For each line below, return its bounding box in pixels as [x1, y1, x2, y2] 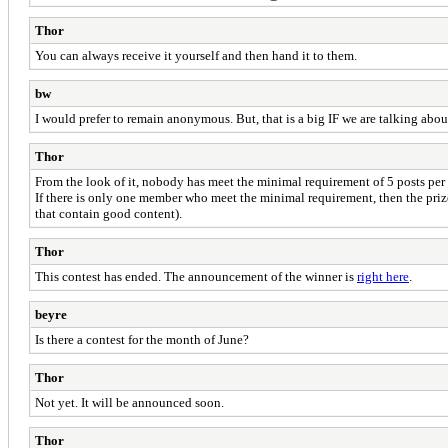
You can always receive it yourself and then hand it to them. [35, 48, 357, 64]
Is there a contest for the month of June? [35, 332, 249, 348]
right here [357, 269, 409, 285]
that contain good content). [35, 206, 182, 222]
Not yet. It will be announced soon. [35, 395, 224, 411]
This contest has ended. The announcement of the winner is [35, 269, 357, 285]
